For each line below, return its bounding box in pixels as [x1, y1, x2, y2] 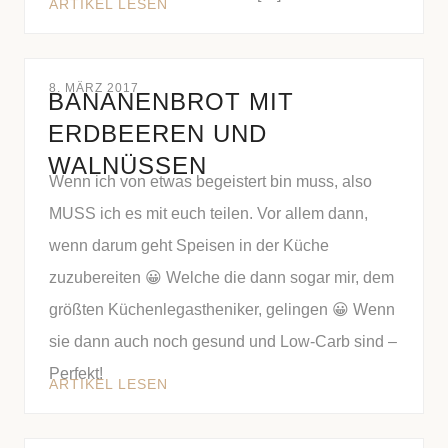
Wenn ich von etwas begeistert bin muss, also [49, 173, 372, 190]
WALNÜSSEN [48, 152, 207, 179]
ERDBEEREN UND [48, 120, 267, 147]
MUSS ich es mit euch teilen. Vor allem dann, [49, 205, 368, 222]
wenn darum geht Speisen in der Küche [49, 237, 329, 254]
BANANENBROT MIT [48, 88, 294, 115]
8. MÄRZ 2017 [49, 81, 139, 95]
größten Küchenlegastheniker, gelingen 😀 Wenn [49, 301, 395, 318]
